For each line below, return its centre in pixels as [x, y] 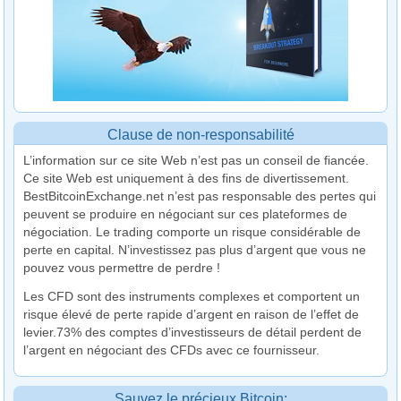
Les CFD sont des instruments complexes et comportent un [192, 297]
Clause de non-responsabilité [200, 135]
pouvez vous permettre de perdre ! [122, 268]
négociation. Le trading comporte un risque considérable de [192, 232]
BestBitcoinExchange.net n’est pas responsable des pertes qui [200, 196]
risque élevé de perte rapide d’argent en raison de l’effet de [192, 315]
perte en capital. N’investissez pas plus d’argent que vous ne [195, 250]
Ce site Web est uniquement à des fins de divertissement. [187, 179]
